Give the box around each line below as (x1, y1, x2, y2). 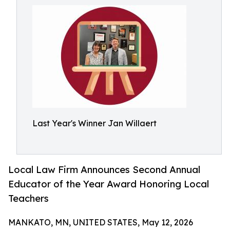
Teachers (8, 193, 49, 204)
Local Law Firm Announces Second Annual (8, 164, 200, 176)
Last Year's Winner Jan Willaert (32, 118, 157, 128)
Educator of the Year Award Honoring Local (8, 178, 209, 190)
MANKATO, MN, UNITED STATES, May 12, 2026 (8, 217, 193, 228)
